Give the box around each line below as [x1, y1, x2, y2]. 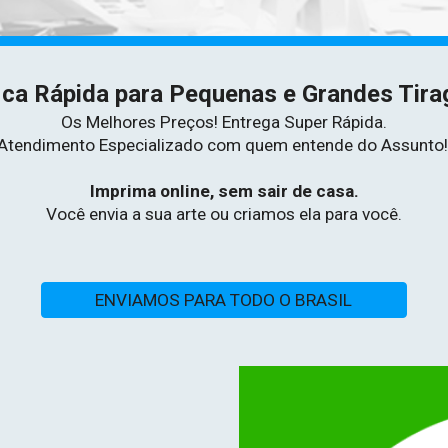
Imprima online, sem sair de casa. [89, 181, 359, 201]
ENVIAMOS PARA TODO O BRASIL [95, 290, 353, 310]
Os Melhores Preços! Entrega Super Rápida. [61, 112, 387, 132]
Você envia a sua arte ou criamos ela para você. [46, 204, 402, 224]
